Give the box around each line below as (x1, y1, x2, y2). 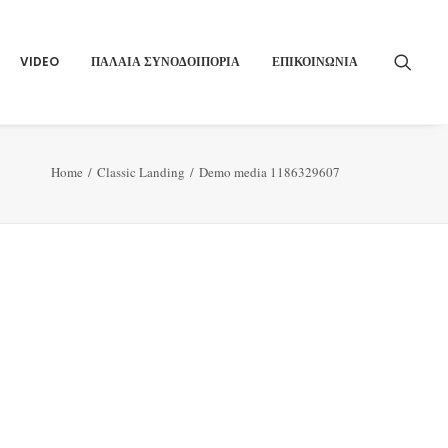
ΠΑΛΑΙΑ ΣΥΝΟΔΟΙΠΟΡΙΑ (91, 53, 240, 70)
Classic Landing (97, 163, 185, 181)
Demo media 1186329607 (199, 163, 340, 181)
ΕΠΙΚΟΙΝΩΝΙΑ (272, 53, 358, 70)
